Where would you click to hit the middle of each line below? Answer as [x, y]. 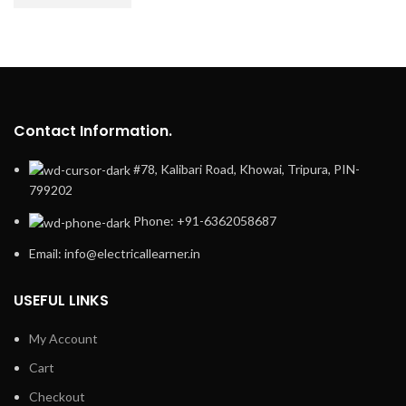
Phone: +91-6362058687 [205, 221]
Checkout [57, 396]
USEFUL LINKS [61, 300]
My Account [63, 338]
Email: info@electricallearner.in [115, 253]
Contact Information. [93, 130]
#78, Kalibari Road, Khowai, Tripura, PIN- [246, 169]
